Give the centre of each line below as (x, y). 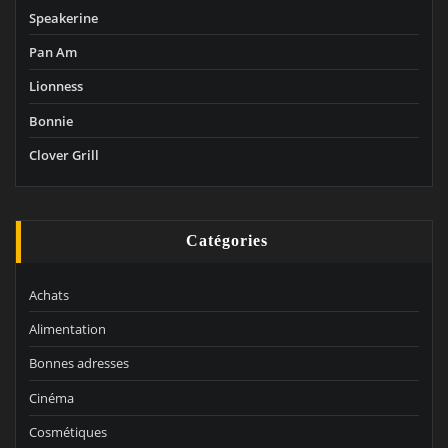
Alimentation (67, 329)
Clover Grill (64, 155)
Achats (49, 294)
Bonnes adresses (79, 363)
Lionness (56, 86)
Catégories (226, 241)
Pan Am (53, 51)
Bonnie (51, 120)
